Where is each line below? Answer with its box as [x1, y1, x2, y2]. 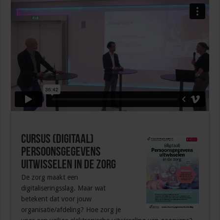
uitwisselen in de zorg [21, 159, 116, 172]
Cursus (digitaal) [21, 133, 94, 147]
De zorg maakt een [21, 173, 79, 182]
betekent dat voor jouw [21, 195, 92, 203]
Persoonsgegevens [21, 146, 101, 160]
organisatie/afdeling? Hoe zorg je [21, 206, 121, 214]
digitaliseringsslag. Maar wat [21, 184, 106, 192]
